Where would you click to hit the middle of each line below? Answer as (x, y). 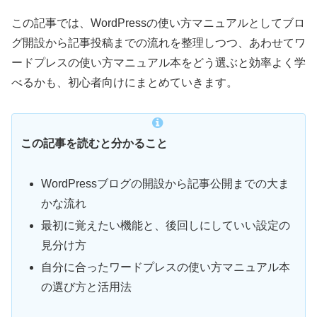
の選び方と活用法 (87, 287)
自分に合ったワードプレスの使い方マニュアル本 (166, 267)
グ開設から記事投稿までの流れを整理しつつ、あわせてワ (158, 43)
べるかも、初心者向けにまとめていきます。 (125, 83)
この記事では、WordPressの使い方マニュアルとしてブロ (158, 23)
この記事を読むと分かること (94, 144)
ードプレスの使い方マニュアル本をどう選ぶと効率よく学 (158, 63)
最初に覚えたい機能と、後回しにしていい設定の (166, 226)
